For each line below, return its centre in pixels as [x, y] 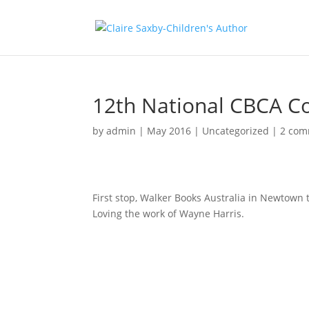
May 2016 [169, 131]
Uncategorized [236, 131]
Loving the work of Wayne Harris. [169, 213]
